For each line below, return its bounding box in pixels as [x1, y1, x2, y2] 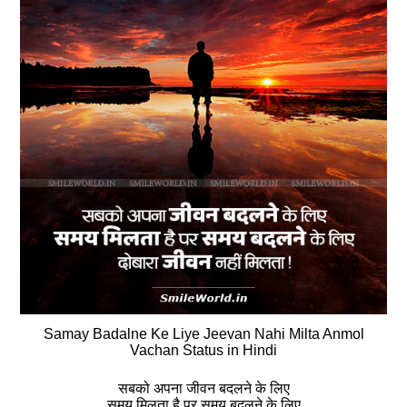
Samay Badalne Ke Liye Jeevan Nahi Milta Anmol [43, 326, 364, 342]
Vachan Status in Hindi [130, 342, 277, 359]
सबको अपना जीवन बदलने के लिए [117, 381, 290, 397]
